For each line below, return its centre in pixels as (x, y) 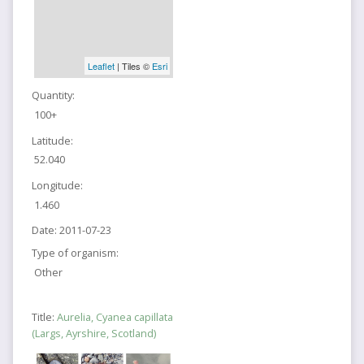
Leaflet (101, 65)
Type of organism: (75, 252)
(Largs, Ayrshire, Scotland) (93, 333)
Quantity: (53, 95)
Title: (44, 316)
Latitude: (52, 140)
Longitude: (57, 185)
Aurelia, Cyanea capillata (115, 316)
